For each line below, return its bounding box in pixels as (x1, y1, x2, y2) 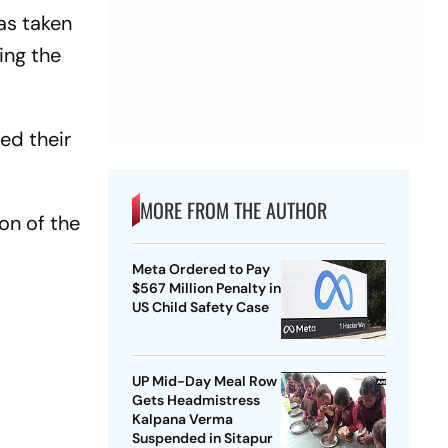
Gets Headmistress (131, 391, 260, 410)
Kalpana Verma (131, 410, 233, 429)
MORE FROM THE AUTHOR (139, 195, 327, 226)
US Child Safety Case (131, 298, 269, 317)
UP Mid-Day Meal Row (131, 372, 277, 391)
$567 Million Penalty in (131, 279, 281, 298)
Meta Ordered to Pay (131, 260, 270, 279)
